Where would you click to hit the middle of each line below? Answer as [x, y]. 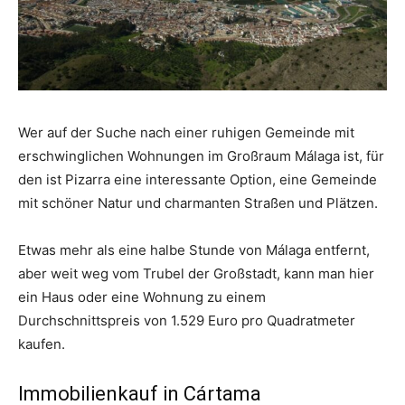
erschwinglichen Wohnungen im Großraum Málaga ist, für [201, 155]
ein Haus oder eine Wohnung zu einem [142, 297]
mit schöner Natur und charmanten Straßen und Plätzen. [198, 202]
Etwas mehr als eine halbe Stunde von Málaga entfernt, [194, 250]
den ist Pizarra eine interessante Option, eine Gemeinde [198, 179]
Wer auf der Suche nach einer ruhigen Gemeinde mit [186, 132]
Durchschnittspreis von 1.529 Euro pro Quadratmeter [187, 320]
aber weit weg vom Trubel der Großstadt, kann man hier [196, 273]
